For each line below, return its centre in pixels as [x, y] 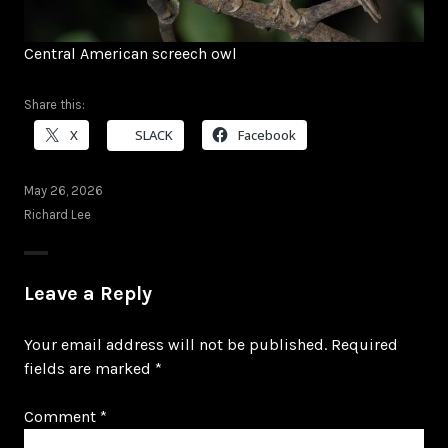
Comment [62, 416]
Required [364, 344]
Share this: [54, 104]
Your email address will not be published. [175, 344]
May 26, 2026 [63, 190]
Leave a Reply [88, 293]
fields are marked [89, 368]
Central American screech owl [130, 53]
